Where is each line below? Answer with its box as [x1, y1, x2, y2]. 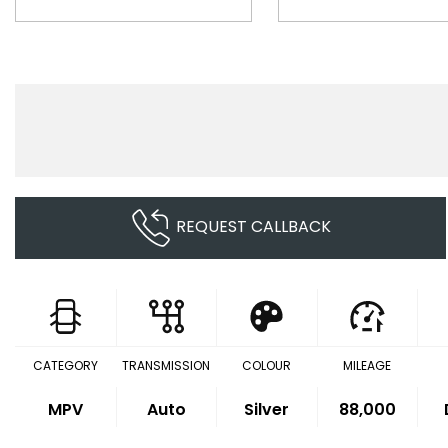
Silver [244, 398, 290, 421]
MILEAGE [343, 357, 392, 374]
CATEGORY [32, 357, 98, 374]
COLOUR [241, 357, 291, 374]
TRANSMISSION [121, 357, 210, 374]
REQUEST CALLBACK [175, 215, 331, 239]
